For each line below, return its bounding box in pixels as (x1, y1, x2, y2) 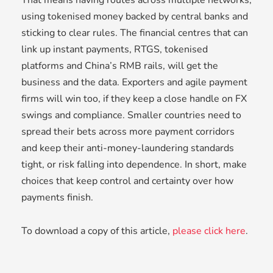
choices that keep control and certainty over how (21, 174, 233, 188)
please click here (172, 224, 246, 238)
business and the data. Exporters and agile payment (21, 76, 247, 90)
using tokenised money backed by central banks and (21, 10, 248, 24)
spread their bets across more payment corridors (21, 125, 235, 139)
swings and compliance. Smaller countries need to (21, 108, 241, 122)
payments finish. (21, 191, 93, 205)
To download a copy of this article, (21, 224, 172, 238)
